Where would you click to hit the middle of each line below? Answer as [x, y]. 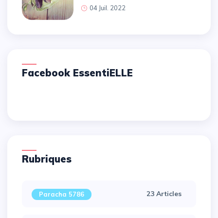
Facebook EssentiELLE [80, 73]
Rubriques [50, 159]
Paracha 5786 [62, 194]
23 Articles [164, 194]
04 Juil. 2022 [108, 8]
